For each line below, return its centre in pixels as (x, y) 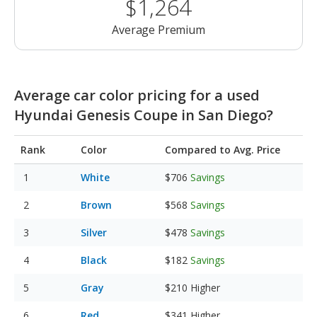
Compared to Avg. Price (223, 150)
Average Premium (158, 30)
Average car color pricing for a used (137, 96)
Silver (94, 233)
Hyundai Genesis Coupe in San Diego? (144, 115)
